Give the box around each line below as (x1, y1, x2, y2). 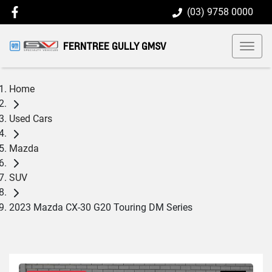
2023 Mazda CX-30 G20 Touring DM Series (9, 202, 192, 214)
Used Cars (9, 112, 52, 124)
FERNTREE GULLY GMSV (63, 39, 166, 52)
